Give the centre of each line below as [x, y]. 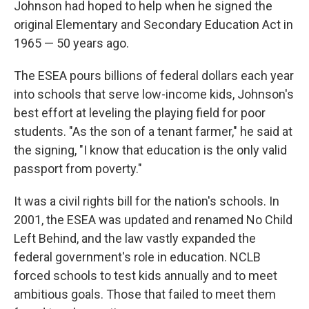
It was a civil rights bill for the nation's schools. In [147, 201]
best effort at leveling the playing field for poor [140, 113]
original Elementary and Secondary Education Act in [153, 24]
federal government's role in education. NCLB [137, 257]
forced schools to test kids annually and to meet [146, 276]
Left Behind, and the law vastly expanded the [135, 238]
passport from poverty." [78, 169]
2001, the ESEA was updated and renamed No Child [153, 220]
